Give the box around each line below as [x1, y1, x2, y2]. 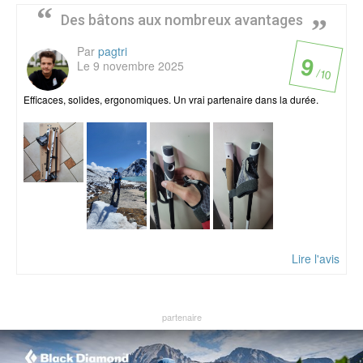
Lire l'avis [292, 250, 340, 267]
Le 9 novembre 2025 [77, 58, 184, 75]
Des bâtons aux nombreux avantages [60, 11, 303, 29]
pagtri [98, 43, 127, 60]
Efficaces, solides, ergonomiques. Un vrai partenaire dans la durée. [23, 92, 318, 107]
